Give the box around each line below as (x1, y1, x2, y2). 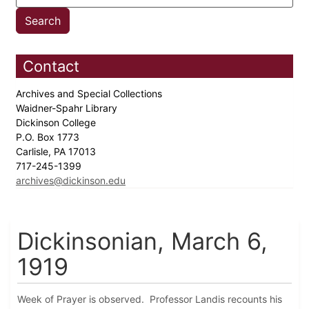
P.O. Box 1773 (16, 131, 82, 143)
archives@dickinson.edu (16, 175, 126, 187)
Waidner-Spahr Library (16, 102, 120, 114)
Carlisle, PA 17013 (16, 146, 99, 158)
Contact (23, 57, 79, 76)
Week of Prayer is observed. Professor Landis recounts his (17, 293, 282, 306)
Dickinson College (16, 117, 99, 129)
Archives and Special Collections (16, 88, 165, 100)
